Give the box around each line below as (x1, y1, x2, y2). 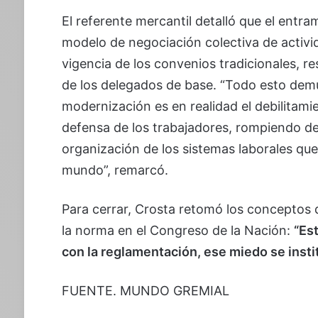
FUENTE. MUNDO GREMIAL (61, 283, 229, 298)
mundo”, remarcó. (61, 162, 168, 177)
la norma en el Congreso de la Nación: (61, 222, 294, 238)
